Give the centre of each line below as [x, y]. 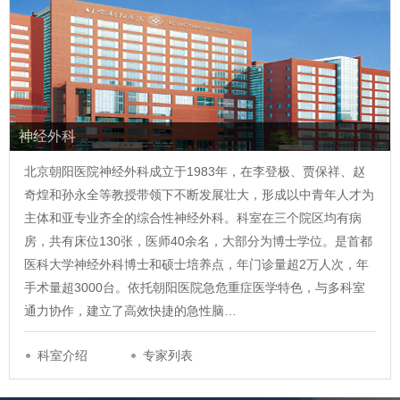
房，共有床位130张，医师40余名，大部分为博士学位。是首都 [198, 241]
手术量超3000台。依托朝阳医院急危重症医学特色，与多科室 [195, 287]
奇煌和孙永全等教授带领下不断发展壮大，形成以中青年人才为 [199, 195]
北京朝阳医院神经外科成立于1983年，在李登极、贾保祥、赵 [195, 171]
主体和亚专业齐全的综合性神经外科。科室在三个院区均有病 [193, 218]
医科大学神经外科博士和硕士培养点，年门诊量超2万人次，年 [196, 264]
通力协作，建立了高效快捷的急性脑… [130, 311]
